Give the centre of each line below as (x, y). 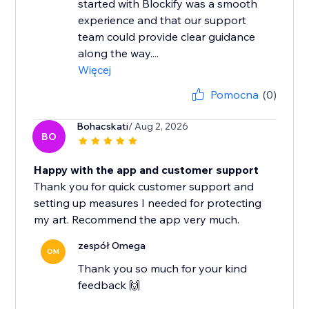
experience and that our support (162, 20)
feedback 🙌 (109, 285)
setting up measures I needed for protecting (148, 203)
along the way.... (119, 53)
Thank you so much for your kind (163, 269)
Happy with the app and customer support (147, 170)
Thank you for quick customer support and (144, 187)
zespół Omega (112, 246)
